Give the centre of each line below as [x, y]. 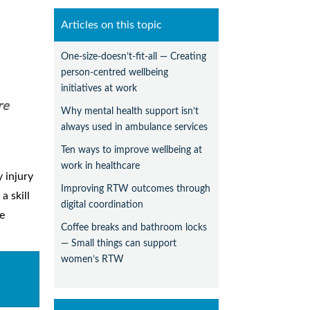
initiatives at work [99, 89]
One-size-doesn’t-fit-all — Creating [134, 57]
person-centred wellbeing [115, 73]
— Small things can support [119, 244]
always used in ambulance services [135, 127]
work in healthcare [101, 166]
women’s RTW [93, 259]
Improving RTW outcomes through [136, 189]
